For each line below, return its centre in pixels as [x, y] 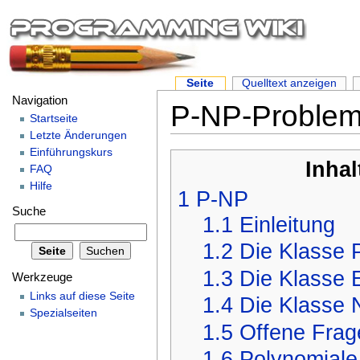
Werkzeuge [43, 278]
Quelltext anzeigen [290, 83]
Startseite [54, 119]
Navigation [40, 100]
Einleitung [287, 224]
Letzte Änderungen [79, 135]
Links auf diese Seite [83, 295]
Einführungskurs [72, 152]
